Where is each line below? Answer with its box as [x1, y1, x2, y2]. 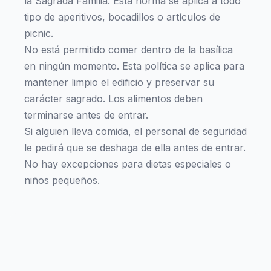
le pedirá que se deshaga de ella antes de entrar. [24, 142, 246, 154]
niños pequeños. [24, 174, 100, 186]
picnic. [24, 27, 53, 39]
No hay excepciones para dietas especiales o [24, 158, 231, 170]
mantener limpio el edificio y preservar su [24, 76, 214, 88]
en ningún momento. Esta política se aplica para [24, 60, 244, 72]
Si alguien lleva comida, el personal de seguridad [24, 125, 247, 137]
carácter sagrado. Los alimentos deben [24, 93, 203, 105]
